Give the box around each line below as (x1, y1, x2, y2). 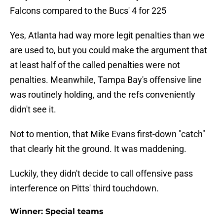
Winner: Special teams (10, 207, 104, 217)
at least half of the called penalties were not (10, 60, 180, 71)
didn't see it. (10, 104, 56, 115)
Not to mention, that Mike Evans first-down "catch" (10, 129, 205, 140)
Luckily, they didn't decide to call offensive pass (10, 168, 193, 179)
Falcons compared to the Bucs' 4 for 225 (10, 5, 166, 16)
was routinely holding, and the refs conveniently (10, 89, 195, 100)
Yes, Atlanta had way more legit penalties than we (10, 30, 205, 41)
